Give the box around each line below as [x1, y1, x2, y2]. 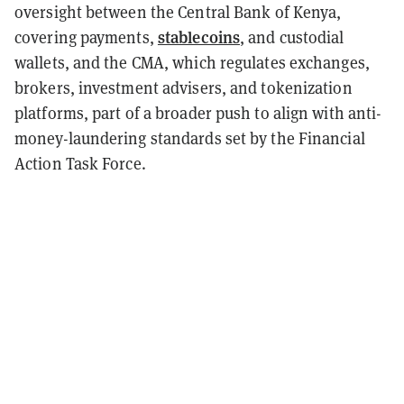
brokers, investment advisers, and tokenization [14, 77, 353, 98]
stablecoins [157, 24, 241, 48]
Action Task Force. [14, 152, 146, 174]
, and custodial [240, 26, 344, 48]
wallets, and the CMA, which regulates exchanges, [14, 51, 370, 73]
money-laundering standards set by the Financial [14, 127, 365, 149]
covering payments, [14, 26, 158, 48]
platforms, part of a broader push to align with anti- [14, 102, 382, 124]
